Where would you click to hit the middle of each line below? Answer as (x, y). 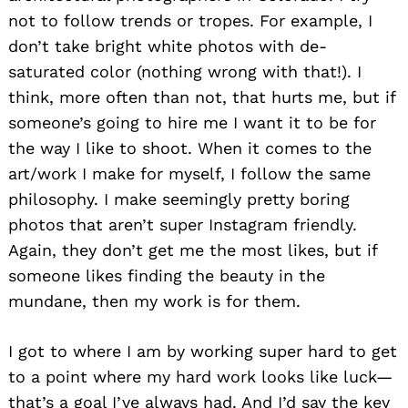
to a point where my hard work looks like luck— (200, 377)
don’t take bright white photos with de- (168, 46)
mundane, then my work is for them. (154, 301)
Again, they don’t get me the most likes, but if (193, 250)
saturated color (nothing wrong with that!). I (185, 72)
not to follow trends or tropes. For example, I (190, 21)
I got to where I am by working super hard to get (203, 352)
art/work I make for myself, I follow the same (189, 174)
